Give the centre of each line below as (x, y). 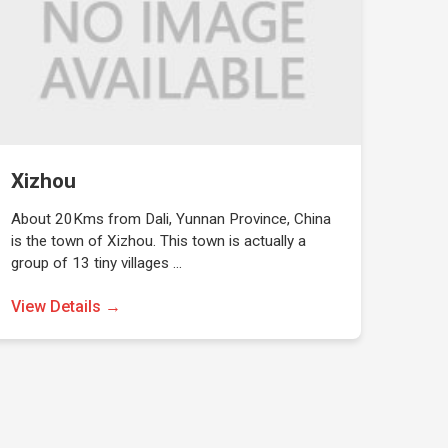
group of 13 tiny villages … (96, 263)
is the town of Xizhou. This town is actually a (158, 241)
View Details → (65, 306)
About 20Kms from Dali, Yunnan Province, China (170, 219)
